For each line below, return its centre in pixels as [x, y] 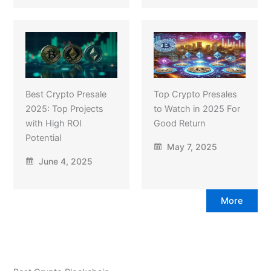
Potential [43, 138]
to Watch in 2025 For [197, 109]
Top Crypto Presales [195, 94]
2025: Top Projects [64, 109]
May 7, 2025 [191, 146]
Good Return [180, 123]
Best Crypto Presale [66, 94]
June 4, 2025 [64, 161]
